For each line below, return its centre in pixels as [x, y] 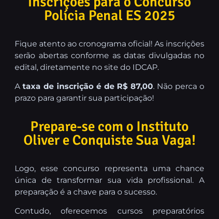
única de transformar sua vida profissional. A [109, 180]
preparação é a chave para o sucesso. [86, 192]
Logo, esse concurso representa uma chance [109, 168]
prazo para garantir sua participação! [84, 98]
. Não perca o [179, 86]
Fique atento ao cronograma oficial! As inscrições [109, 44]
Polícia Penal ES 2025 [109, 15]
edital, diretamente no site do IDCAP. [87, 67]
